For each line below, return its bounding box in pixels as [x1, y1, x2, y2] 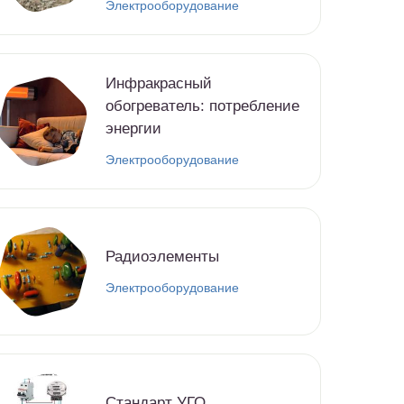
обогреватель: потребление [106, 97, 299, 115]
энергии [106, 120, 161, 138]
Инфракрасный [106, 75, 212, 93]
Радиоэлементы [106, 247, 219, 265]
